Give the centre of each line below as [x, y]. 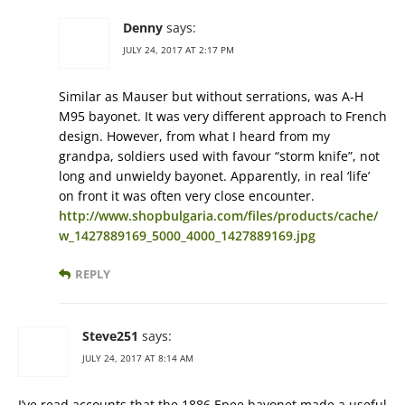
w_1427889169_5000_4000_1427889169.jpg [187, 236]
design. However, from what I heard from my [194, 137]
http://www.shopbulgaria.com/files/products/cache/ [218, 216]
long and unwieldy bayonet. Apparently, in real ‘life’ [214, 176]
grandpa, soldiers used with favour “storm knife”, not [219, 156]
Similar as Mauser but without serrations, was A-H [211, 97]
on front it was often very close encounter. [187, 196]
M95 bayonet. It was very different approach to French [223, 117]
